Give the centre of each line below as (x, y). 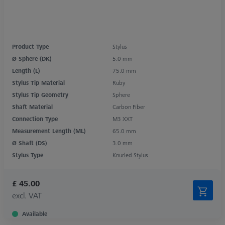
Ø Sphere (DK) (32, 58)
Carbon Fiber (129, 106)
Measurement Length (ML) (49, 131)
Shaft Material (32, 106)
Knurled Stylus (130, 155)
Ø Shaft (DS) (30, 143)
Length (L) (26, 70)
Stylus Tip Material (38, 82)
